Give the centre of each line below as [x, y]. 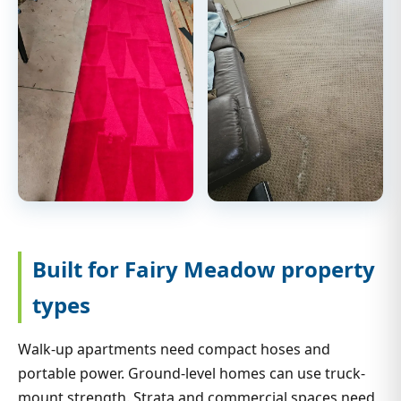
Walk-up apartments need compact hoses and [174, 349]
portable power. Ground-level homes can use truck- [192, 373]
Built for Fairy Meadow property [204, 269]
